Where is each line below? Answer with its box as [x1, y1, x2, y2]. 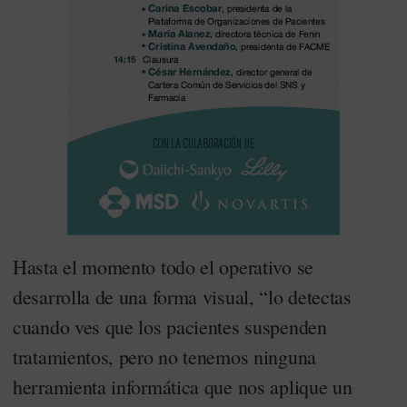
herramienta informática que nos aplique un [13, 373, 352, 400]
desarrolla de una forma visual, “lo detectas [13, 283, 352, 310]
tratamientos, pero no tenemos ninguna [13, 343, 316, 370]
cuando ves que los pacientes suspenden [13, 313, 327, 340]
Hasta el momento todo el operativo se [13, 253, 313, 280]
